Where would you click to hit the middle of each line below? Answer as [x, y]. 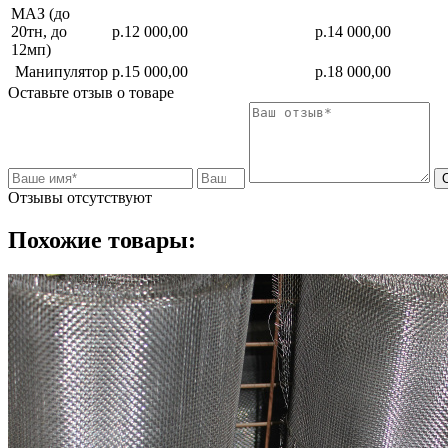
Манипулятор [59, 71]
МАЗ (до [40, 13]
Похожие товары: [102, 239]
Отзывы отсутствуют [80, 197]
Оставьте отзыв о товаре [91, 92]
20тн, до [39, 31]
